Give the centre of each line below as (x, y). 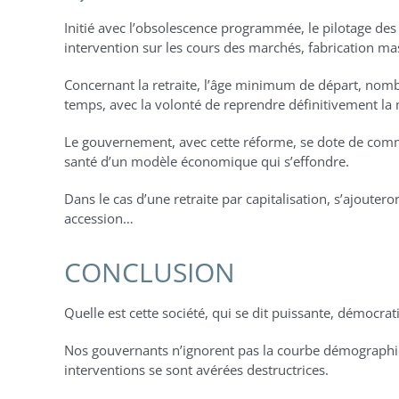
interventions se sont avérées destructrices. (196, 370)
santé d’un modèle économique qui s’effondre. (206, 161)
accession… (98, 218)
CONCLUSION (149, 272)
